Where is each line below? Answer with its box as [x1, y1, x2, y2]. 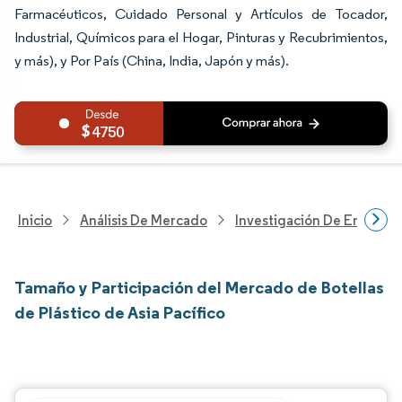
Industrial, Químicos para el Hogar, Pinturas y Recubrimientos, [14, 29, 388, 46]
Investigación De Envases [235, 211, 396, 229]
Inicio [18, 211, 52, 229]
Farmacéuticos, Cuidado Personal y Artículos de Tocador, [14, 5, 388, 22]
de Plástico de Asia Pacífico [14, 301, 225, 323]
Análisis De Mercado [80, 211, 207, 229]
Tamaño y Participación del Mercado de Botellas [14, 276, 384, 298]
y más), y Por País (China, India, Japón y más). [14, 52, 289, 69]
